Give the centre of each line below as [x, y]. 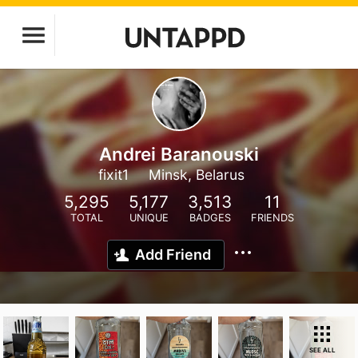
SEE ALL [322, 350]
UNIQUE [149, 218]
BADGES [210, 218]
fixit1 [113, 175]
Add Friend [173, 255]
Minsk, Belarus [196, 175]
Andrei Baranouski [179, 154]
